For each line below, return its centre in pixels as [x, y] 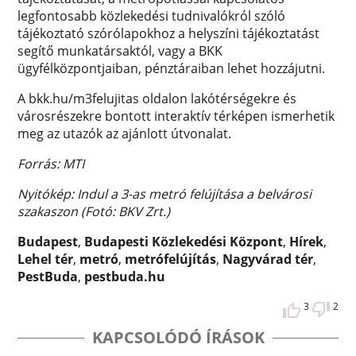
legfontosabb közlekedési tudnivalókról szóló [152, 15]
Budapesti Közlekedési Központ [184, 241]
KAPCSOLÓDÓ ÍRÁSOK [178, 337]
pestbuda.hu [125, 276]
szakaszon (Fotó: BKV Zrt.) [94, 211]
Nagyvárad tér [268, 259]
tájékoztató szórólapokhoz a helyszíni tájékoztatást [169, 33]
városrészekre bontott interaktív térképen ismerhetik [176, 116]
